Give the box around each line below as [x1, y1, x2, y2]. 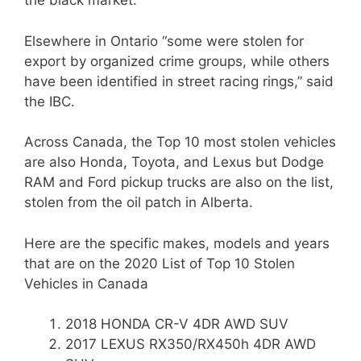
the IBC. [24, 93, 75, 110]
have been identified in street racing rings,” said [24, 73, 334, 89]
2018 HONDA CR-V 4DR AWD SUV [65, 316, 293, 332]
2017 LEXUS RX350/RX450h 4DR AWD [65, 336, 316, 352]
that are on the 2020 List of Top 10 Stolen [24, 255, 295, 272]
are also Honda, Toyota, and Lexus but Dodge [24, 154, 324, 170]
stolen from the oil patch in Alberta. [24, 194, 253, 210]
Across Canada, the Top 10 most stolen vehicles [24, 134, 336, 150]
